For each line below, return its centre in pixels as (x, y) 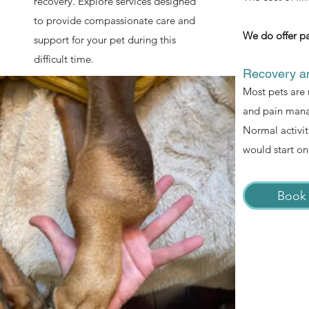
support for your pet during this (104, 40)
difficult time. (63, 59)
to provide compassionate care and (114, 20)
